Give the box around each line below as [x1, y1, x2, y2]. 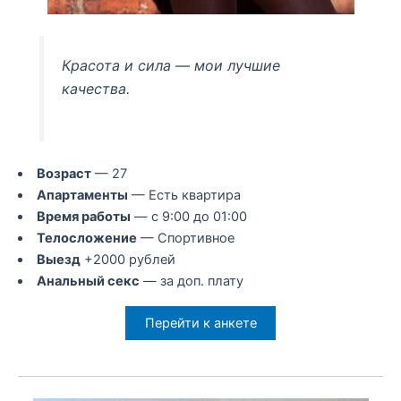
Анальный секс [36, 272, 140, 289]
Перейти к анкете [144, 315, 257, 332]
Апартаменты [36, 186, 128, 203]
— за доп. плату [139, 272, 243, 289]
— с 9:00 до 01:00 [130, 208, 247, 225]
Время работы [36, 208, 131, 225]
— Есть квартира [127, 186, 241, 203]
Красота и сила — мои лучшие [62, 55, 281, 74]
